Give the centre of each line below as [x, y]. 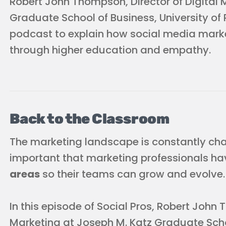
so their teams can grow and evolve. [132, 174]
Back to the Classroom [90, 119]
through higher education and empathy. [110, 50]
